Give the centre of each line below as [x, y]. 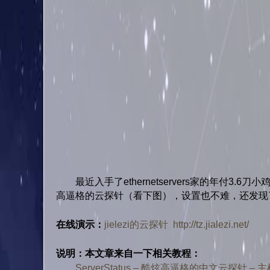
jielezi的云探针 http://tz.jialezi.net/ [177, 224]
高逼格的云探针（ [95, 196]
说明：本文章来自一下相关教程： [128, 253]
